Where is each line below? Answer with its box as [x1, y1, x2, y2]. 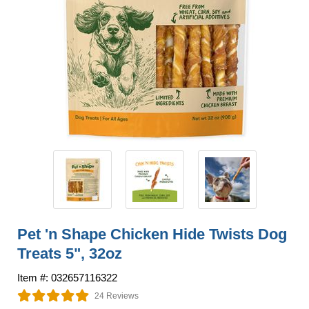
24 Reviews [94, 290, 139, 301]
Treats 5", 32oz [17, 244, 122, 262]
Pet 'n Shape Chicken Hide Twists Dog [17, 225, 287, 243]
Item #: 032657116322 [17, 271, 117, 283]
